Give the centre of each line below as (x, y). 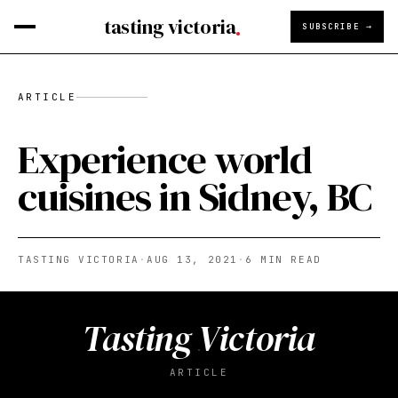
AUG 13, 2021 (192, 259)
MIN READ (287, 259)
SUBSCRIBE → (337, 26)
